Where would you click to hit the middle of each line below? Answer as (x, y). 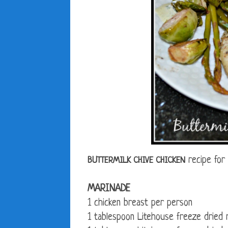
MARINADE (109, 189)
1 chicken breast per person (140, 204)
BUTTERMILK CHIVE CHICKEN (136, 161)
